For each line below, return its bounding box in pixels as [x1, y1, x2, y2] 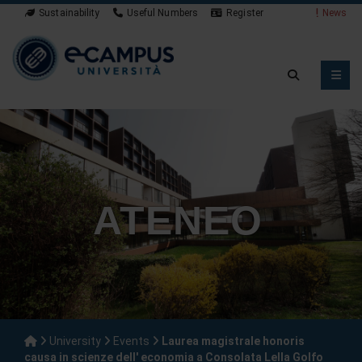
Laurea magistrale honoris [162, 335, 305, 347]
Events [113, 335, 149, 347]
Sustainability [39, 7, 100, 19]
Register [226, 7, 263, 19]
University [49, 335, 101, 347]
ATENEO [93, 198, 263, 243]
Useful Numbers [126, 7, 199, 19]
